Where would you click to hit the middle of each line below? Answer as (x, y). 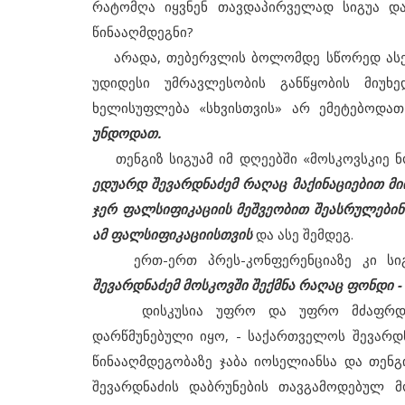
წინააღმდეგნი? (143, 32)
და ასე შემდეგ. (303, 234)
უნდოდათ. (127, 133)
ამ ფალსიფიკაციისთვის (172, 234)
